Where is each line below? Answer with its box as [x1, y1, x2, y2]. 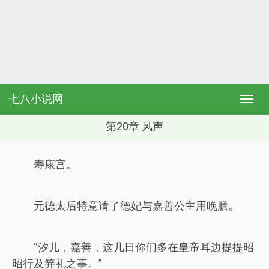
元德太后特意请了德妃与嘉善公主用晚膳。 [34, 199, 239, 212]
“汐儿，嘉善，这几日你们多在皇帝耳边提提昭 [34, 241, 254, 253]
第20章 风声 [106, 120, 163, 133]
